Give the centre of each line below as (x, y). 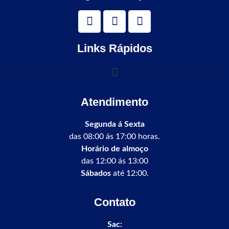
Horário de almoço (114, 148)
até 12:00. (130, 173)
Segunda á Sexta (114, 124)
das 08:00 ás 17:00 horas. (114, 136)
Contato (114, 202)
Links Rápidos (114, 48)
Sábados (96, 173)
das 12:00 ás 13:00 (114, 161)
